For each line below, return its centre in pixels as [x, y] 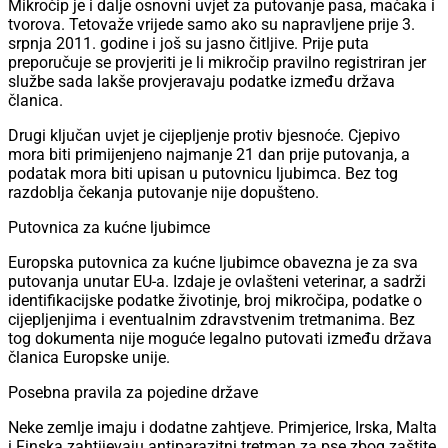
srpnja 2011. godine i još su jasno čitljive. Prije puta [188, 44]
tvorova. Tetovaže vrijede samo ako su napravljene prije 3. [211, 25]
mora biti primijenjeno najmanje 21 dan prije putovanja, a [209, 155]
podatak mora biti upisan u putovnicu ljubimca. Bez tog [203, 174]
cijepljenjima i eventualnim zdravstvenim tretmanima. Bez [211, 320]
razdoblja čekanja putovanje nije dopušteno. [163, 193]
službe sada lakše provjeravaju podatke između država [201, 82]
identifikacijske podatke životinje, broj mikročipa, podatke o [215, 301]
